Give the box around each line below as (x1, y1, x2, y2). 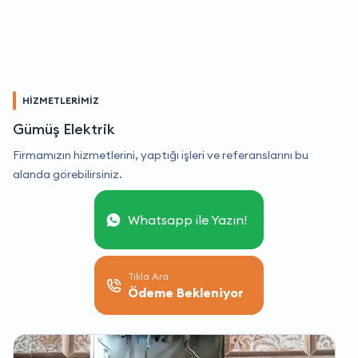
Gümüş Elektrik (13, 120, 115, 139)
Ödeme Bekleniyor (128, 284, 244, 301)
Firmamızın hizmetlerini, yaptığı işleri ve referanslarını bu (13, 148, 308, 163)
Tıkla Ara (128, 270, 169, 283)
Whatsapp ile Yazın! (128, 212, 247, 229)
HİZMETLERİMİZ (22, 94, 99, 107)
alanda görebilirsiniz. (13, 167, 122, 182)
